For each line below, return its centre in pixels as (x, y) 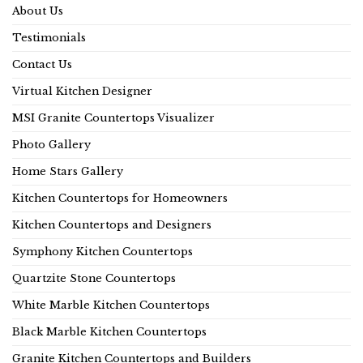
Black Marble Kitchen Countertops (109, 332)
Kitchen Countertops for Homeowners (120, 199)
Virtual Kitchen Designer (82, 92)
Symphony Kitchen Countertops (102, 252)
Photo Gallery (51, 145)
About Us (38, 11)
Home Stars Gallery (68, 172)
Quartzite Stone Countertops (94, 279)
